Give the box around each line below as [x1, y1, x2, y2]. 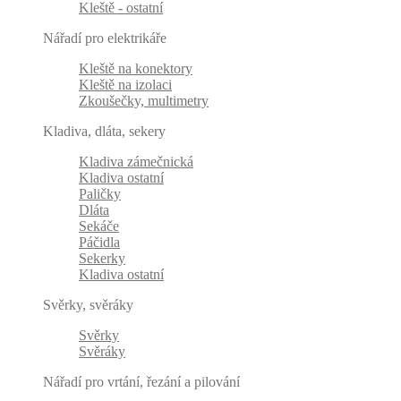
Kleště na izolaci [79, 77, 172, 93]
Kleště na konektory [79, 61, 192, 77]
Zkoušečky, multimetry [79, 93, 209, 109]
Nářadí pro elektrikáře [43, 30, 166, 47]
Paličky [79, 186, 121, 202]
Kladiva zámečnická [79, 154, 193, 170]
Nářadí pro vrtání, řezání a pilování [43, 374, 240, 390]
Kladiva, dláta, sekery [43, 124, 166, 140]
